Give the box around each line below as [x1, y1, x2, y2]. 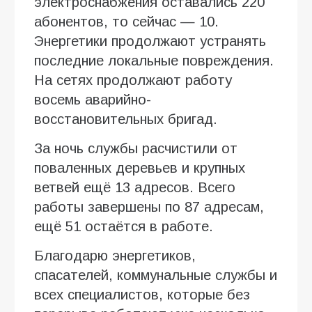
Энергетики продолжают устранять [34, 33, 266, 49]
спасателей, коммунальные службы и [34, 267, 277, 283]
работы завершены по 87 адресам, [34, 199, 264, 215]
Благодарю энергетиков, [34, 248, 196, 264]
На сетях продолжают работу [34, 72, 232, 88]
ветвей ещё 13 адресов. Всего [34, 180, 235, 196]
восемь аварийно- [34, 92, 151, 108]
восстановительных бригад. [34, 111, 217, 127]
